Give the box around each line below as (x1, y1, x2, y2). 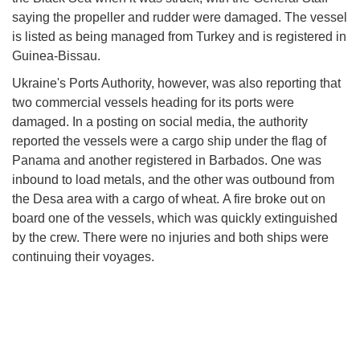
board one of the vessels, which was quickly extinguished (12, 211, 337, 226)
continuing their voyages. (12, 250, 154, 264)
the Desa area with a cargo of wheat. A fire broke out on (12, 192, 325, 207)
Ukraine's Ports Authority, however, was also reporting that (12, 76, 341, 91)
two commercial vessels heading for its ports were (12, 96, 294, 110)
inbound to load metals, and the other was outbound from (12, 173, 334, 187)
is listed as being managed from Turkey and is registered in (12, 30, 346, 44)
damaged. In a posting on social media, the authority (12, 115, 308, 129)
